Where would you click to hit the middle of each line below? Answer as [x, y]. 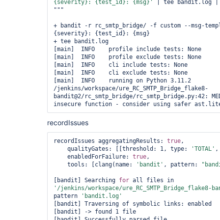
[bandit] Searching [86, 180]
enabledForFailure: [100, 157]
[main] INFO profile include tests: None [127, 49]
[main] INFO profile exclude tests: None [127, 57]
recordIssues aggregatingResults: [110, 141]
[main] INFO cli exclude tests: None [121, 73]
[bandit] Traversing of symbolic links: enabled [133, 204]
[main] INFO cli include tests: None [121, 65]
